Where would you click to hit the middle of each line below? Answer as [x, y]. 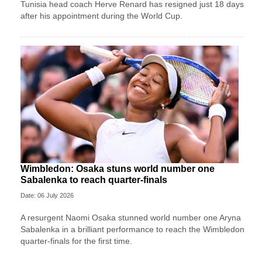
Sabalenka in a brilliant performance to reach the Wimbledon [132, 229]
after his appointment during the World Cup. [101, 15]
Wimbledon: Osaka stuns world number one [118, 168]
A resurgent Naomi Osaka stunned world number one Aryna [131, 217]
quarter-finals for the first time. [76, 241]
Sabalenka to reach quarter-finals [94, 180]
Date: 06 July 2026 [47, 195]
